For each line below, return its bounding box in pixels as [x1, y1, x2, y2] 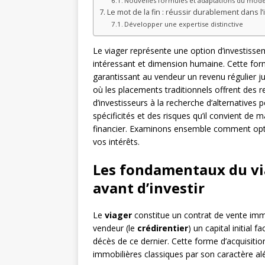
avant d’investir [93, 178, 205, 198]
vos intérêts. [93, 136, 140, 148]
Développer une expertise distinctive [124, 20, 244, 29]
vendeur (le [93, 222, 137, 234]
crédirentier [137, 222, 188, 234]
